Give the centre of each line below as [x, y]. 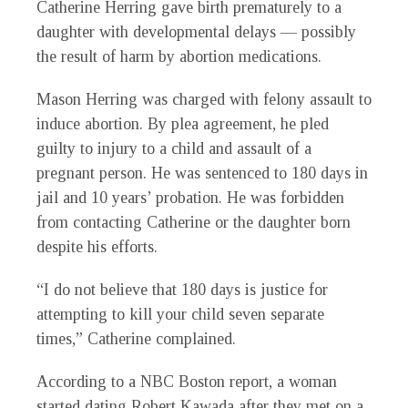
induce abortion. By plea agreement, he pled [183, 124]
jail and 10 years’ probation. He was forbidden [190, 198]
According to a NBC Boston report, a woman [187, 382]
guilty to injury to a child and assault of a [174, 149]
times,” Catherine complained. [136, 339]
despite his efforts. [97, 247]
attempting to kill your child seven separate [180, 315]
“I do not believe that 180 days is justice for [182, 290]
